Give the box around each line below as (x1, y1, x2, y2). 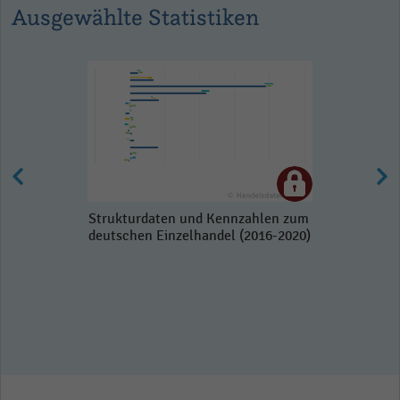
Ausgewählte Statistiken (12, 3, 259, 30)
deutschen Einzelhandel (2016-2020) (88, 228, 311, 244)
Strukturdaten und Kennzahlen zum (88, 211, 309, 227)
